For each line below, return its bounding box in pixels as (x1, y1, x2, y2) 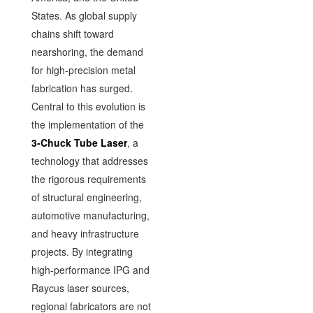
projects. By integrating (31, 245, 133, 259)
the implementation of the (31, 117, 144, 131)
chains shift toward (31, 27, 114, 41)
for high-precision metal (31, 63, 136, 77)
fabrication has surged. (31, 81, 133, 95)
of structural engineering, (31, 190, 142, 204)
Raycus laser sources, (31, 281, 129, 295)
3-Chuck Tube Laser (31, 136, 127, 150)
